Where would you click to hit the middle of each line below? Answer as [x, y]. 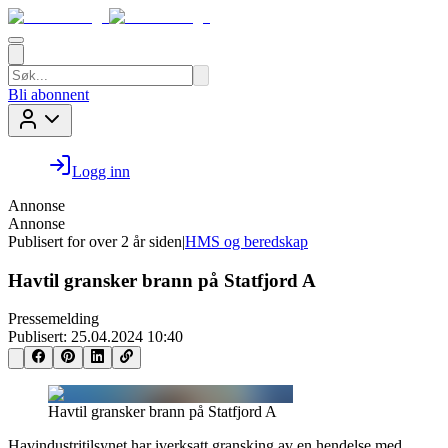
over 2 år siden [135, 241]
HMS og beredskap [246, 241]
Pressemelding [53, 319]
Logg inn [101, 171]
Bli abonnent [48, 94]
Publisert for [46, 241]
